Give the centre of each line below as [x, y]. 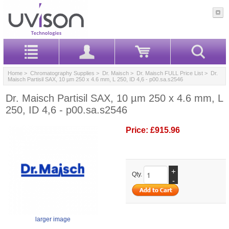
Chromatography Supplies [62, 73]
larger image [53, 219]
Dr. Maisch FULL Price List [170, 73]
